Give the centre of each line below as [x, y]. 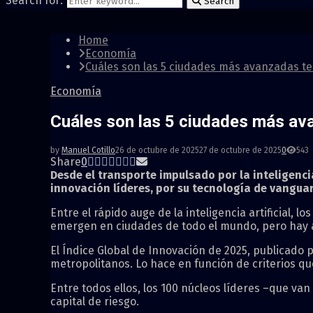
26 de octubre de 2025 [157, 150]
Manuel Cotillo [88, 150]
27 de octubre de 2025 [240, 150]
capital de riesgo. [95, 301]
